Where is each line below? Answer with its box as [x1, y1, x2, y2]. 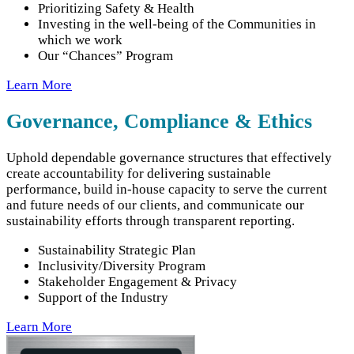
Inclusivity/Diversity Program [38, 258, 205, 274]
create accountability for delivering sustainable [6, 166, 271, 182]
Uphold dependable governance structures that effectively [6, 150, 332, 166]
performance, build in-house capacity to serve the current [6, 182, 327, 198]
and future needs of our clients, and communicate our [6, 198, 304, 213]
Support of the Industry [38, 290, 168, 306]
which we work [38, 32, 122, 47]
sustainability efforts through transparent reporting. [6, 213, 295, 229]
